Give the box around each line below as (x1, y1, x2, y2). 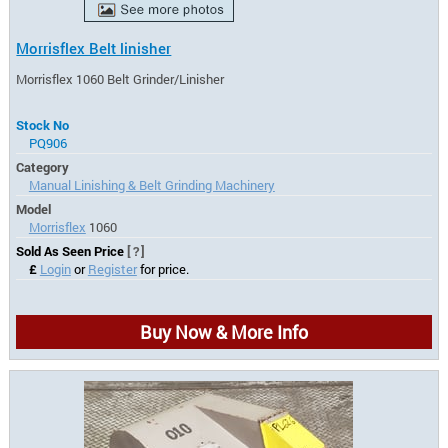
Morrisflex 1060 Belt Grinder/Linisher (16, 70, 225, 87)
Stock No (16, 116, 70, 133)
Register (87, 260, 137, 277)
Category (16, 158, 70, 175)
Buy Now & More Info (139, 319, 308, 344)
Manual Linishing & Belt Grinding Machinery (28, 176, 275, 193)
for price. (136, 260, 189, 277)
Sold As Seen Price (16, 242, 128, 259)
